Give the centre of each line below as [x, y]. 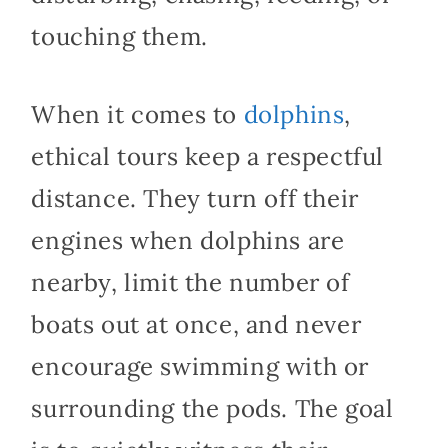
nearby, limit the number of [190, 282]
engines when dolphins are [188, 240]
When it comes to [137, 114]
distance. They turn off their [195, 198]
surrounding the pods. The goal [212, 408]
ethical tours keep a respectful [207, 156]
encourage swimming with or [200, 366]
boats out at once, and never [196, 324]
